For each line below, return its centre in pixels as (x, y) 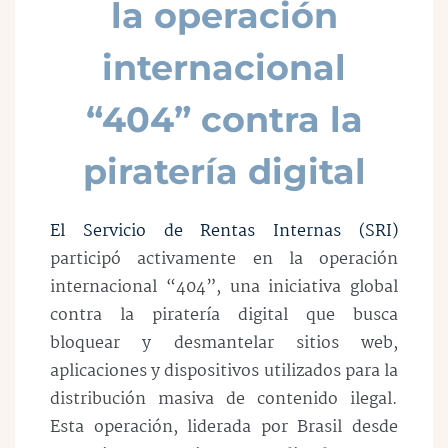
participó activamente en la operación (224, 259)
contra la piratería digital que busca (224, 315)
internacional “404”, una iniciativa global (224, 287)
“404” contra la (224, 119)
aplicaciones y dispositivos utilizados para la (224, 371)
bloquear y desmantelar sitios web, (224, 343)
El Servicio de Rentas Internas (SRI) (224, 231)
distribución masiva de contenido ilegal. (224, 399)
